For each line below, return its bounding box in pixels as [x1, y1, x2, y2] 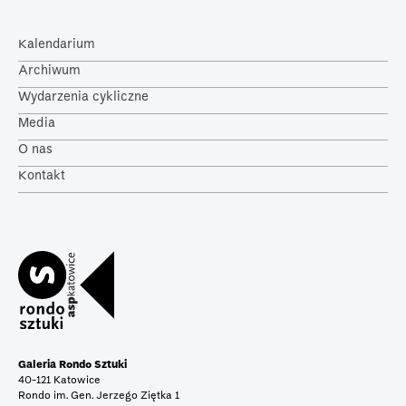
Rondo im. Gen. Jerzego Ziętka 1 [18, 391, 186, 402]
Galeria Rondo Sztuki [18, 360, 133, 372]
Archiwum [18, 64, 81, 78]
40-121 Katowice [18, 375, 107, 387]
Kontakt [18, 169, 65, 183]
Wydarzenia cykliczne [18, 91, 149, 104]
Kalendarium [18, 38, 95, 52]
